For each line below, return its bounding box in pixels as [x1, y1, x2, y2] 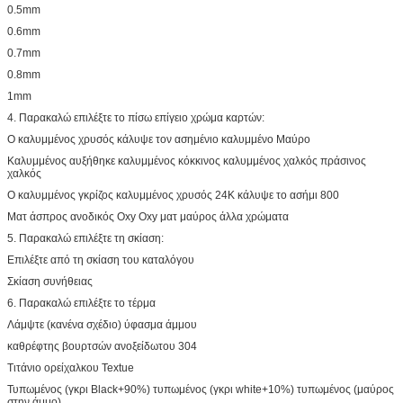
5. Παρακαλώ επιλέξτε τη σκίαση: [7, 231, 164, 245]
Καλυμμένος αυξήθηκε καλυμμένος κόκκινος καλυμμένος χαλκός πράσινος [7, 154, 366, 167]
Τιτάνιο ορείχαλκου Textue [7, 361, 134, 374]
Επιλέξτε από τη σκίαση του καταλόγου [7, 253, 194, 266]
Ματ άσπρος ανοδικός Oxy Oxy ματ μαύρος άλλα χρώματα [7, 210, 289, 223]
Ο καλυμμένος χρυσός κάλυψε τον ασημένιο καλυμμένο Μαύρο [7, 132, 310, 146]
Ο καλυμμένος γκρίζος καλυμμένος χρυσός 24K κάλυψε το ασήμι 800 [7, 188, 339, 201]
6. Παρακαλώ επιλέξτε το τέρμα [7, 296, 156, 309]
